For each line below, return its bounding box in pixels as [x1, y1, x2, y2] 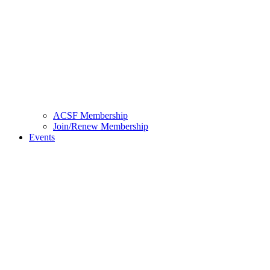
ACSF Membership [53, 110, 128, 121]
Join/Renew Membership [53, 121, 148, 132]
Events [29, 132, 55, 143]
